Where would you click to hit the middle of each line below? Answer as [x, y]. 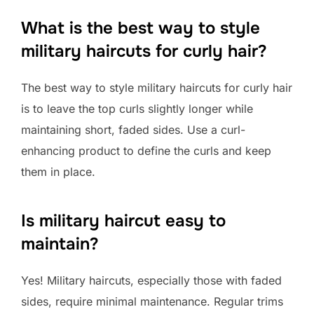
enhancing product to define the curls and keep [146, 151]
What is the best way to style [141, 28]
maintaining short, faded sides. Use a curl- [133, 130]
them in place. [58, 172]
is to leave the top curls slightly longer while [137, 109]
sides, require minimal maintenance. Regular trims [152, 302]
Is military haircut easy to [123, 221]
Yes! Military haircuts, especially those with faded [151, 281]
